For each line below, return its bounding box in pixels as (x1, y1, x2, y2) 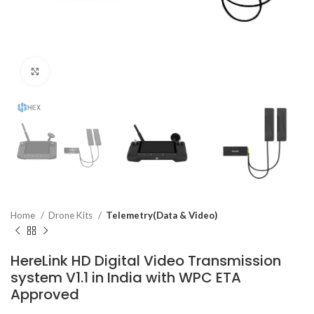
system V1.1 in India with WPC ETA (11, 268, 241, 288)
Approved (11, 285, 79, 305)
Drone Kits (48, 210, 95, 221)
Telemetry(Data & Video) (106, 210, 217, 221)
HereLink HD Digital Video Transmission (11, 251, 281, 271)
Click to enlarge (49, 66, 119, 77)
